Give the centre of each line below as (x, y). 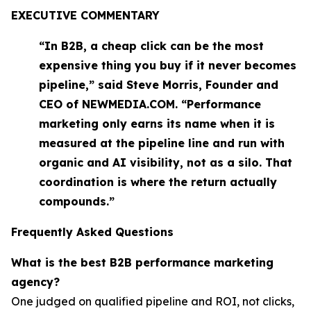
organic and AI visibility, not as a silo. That (166, 162)
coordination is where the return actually (158, 182)
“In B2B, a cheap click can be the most (151, 45)
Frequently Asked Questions (92, 232)
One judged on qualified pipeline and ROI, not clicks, (153, 301)
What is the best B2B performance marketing (142, 262)
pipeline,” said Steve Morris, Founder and (159, 84)
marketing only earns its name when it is (157, 123)
